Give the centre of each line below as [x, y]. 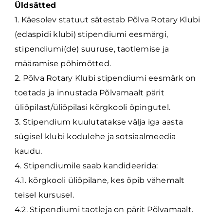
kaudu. [28, 151]
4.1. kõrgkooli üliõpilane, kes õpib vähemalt [100, 180]
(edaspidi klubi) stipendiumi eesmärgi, [91, 34]
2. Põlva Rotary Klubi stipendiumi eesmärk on [105, 78]
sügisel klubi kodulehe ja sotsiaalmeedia [95, 136]
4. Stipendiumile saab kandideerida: [86, 166]
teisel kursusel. [44, 195]
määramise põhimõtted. [63, 64]
